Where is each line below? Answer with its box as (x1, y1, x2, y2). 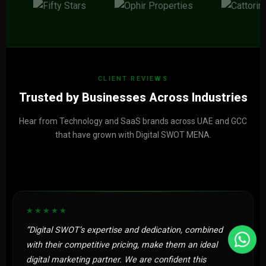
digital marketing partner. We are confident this (26, 255, 206, 265)
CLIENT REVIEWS (98, 75, 168, 83)
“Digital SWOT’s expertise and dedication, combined (26, 225, 223, 235)
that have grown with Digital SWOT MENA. (55, 130, 211, 140)
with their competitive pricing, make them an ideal (26, 240, 217, 250)
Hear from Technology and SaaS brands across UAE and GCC (19, 116, 247, 126)
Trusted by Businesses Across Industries (18, 90, 248, 104)
